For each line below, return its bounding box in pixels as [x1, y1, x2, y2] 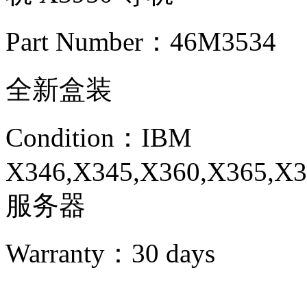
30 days [132, 238, 215, 268]
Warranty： [5, 238, 132, 268]
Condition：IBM [5, 122, 192, 152]
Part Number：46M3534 [5, 26, 276, 56]
